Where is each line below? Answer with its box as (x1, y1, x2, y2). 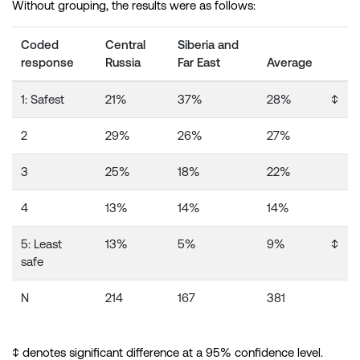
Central (105, 38, 146, 52)
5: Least (21, 237, 63, 252)
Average (267, 55, 313, 70)
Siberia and (178, 38, 239, 52)
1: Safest (21, 92, 65, 107)
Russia (105, 55, 141, 70)
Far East (178, 55, 221, 70)
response (21, 55, 75, 70)
